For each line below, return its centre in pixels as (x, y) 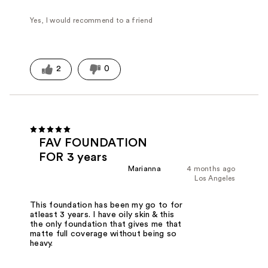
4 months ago (211, 169)
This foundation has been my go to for (106, 205)
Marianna (144, 169)
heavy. (42, 244)
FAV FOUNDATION (93, 143)
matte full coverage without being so (103, 234)
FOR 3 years (73, 158)
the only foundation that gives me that (106, 225)
